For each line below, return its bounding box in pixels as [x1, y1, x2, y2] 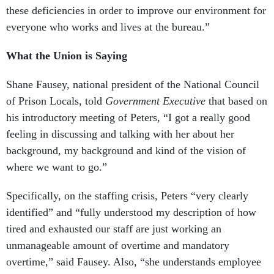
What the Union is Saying [6, 50, 127, 62]
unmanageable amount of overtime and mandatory [6, 239, 229, 252]
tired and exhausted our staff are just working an [6, 223, 221, 235]
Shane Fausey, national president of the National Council [6, 78, 259, 91]
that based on [206, 95, 267, 108]
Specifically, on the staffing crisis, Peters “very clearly [6, 190, 248, 202]
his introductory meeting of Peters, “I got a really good [6, 111, 250, 124]
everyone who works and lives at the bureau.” [6, 21, 213, 34]
